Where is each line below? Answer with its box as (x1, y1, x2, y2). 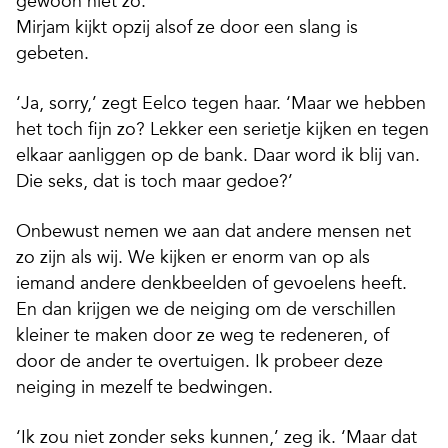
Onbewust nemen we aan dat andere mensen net (16, 220, 411, 243)
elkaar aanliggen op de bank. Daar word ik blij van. (16, 144, 420, 167)
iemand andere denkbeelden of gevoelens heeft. (16, 272, 407, 295)
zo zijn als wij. (16, 246, 123, 269)
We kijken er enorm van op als (123, 246, 370, 269)
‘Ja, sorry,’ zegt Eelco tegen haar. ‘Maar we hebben (16, 92, 426, 115)
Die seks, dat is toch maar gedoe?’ (16, 170, 293, 193)
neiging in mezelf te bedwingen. (16, 376, 273, 399)
